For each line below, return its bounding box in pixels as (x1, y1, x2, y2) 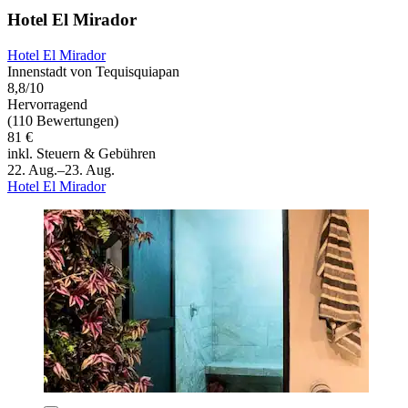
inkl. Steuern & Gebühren (7, 145, 156, 161)
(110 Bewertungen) (7, 112, 118, 128)
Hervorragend (7, 96, 87, 112)
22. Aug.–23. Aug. (7, 161, 115, 178)
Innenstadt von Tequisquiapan (7, 63, 179, 79)
